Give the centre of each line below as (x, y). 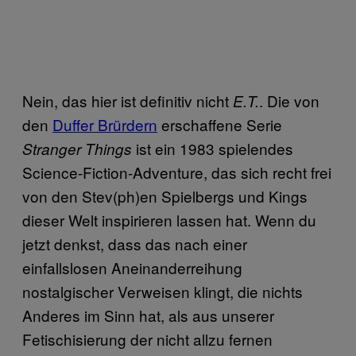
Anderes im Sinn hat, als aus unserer (148, 315)
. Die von (289, 100)
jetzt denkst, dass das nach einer (135, 243)
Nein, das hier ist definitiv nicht (126, 100)
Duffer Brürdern (105, 124)
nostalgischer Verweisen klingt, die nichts (163, 291)
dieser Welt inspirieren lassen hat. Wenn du (169, 219)
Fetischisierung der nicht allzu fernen (147, 339)
